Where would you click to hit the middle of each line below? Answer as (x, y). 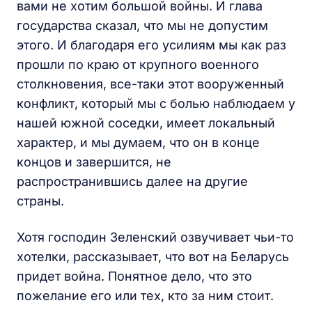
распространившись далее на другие (132, 182)
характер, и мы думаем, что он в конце (138, 143)
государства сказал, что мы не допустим (142, 26)
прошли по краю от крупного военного (138, 65)
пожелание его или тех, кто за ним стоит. (145, 296)
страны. (40, 201)
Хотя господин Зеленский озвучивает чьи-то (155, 237)
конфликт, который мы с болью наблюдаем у (156, 104)
